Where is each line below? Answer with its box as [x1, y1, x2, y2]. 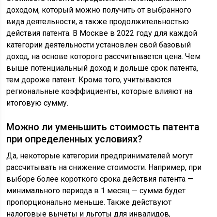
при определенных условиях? [6, 133, 143, 145]
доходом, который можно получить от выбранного [6, 5, 192, 15]
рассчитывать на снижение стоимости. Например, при [6, 162, 202, 172]
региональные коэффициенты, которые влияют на [6, 86, 193, 96]
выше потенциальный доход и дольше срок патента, [6, 63, 199, 73]
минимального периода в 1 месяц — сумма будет [6, 186, 186, 195]
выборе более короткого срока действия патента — [6, 174, 194, 184]
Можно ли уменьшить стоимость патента [6, 121, 200, 133]
